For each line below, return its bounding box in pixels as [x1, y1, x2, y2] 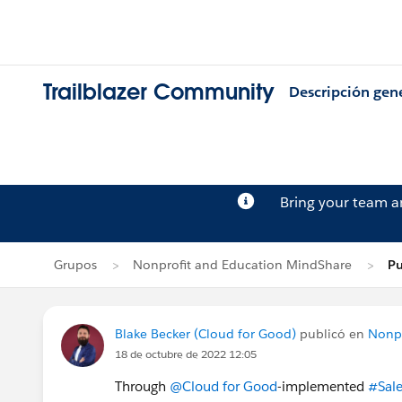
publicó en [296, 326, 368, 342]
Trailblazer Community [43, 78, 275, 107]
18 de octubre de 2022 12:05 [115, 346, 257, 362]
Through [115, 378, 170, 395]
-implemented [277, 378, 368, 395]
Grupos [54, 257, 97, 273]
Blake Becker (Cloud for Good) [115, 326, 296, 342]
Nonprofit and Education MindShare [133, 257, 352, 273]
